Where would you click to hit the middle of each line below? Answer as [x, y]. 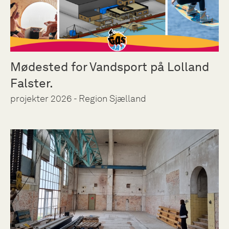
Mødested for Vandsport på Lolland [110, 66]
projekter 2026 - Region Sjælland [78, 98]
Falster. [32, 83]
